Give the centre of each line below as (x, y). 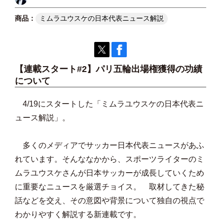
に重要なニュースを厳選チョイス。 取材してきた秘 (110, 187)
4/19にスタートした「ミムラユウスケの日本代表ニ (109, 104)
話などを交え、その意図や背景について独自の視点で (110, 201)
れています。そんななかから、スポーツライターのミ (110, 159)
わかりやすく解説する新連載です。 (78, 214)
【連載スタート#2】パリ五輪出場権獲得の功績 (109, 69)
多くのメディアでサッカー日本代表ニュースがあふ (110, 145)
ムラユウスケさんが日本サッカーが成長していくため (110, 173)
